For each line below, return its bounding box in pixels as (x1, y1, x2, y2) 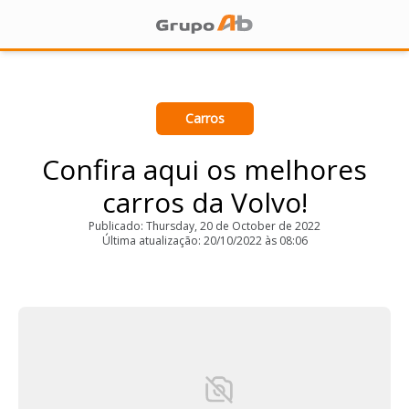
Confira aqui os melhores (42, 151, 367, 188)
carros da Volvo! (101, 184, 308, 221)
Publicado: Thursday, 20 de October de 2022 (89, 218, 320, 234)
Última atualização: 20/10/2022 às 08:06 (101, 233, 308, 248)
